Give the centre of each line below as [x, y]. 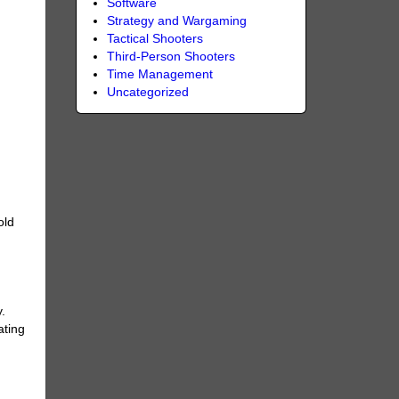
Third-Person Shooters [171, 56]
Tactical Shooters [155, 38]
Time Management [159, 74]
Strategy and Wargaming [176, 20]
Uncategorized [147, 92]
